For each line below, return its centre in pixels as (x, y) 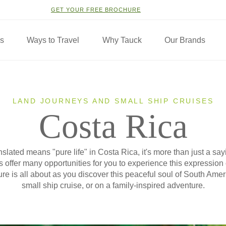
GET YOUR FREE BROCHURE (96, 10)
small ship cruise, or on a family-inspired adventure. (113, 185)
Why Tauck (122, 40)
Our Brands (185, 40)
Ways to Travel (53, 40)
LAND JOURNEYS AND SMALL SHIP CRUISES (113, 101)
